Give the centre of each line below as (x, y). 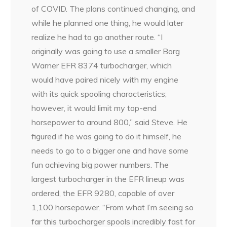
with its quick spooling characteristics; (99, 93)
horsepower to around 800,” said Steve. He (110, 122)
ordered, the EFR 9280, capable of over (103, 193)
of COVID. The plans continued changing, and (113, 8)
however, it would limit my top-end (94, 108)
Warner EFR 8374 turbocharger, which (102, 65)
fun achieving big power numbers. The (100, 164)
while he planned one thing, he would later (108, 23)
